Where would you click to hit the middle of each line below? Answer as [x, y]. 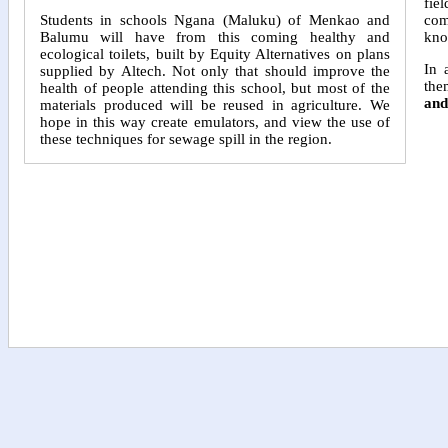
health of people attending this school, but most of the [215, 88]
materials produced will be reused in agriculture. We [215, 105]
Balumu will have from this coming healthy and [215, 37]
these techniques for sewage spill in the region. [186, 139]
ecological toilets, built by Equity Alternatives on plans [215, 54]
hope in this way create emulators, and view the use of [215, 122]
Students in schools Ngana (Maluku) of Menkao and [215, 20]
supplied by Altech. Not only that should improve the [215, 71]
